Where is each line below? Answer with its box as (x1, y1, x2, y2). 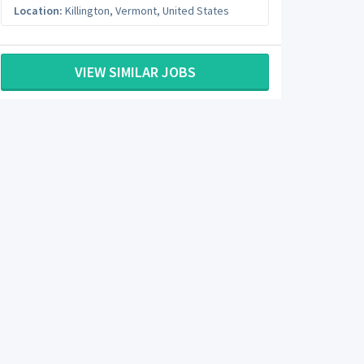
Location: (14, 3, 63, 18)
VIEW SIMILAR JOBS (74, 62, 196, 81)
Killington (65, 3, 110, 18)
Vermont (115, 3, 157, 18)
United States (162, 3, 229, 18)
